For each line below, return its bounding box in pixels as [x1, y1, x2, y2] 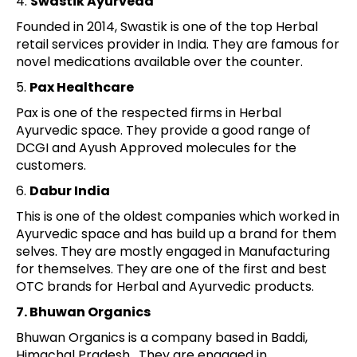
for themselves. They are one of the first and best [16, 259, 327, 278]
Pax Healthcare [29, 77, 134, 96]
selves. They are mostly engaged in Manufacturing [16, 241, 330, 261]
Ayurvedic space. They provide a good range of [16, 120, 311, 139]
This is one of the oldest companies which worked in [16, 206, 339, 226]
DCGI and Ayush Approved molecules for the [16, 138, 296, 157]
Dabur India [29, 181, 110, 200]
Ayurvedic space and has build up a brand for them [16, 224, 336, 243]
